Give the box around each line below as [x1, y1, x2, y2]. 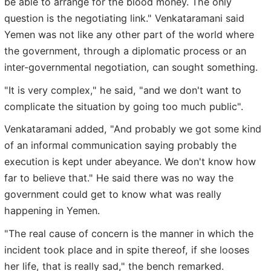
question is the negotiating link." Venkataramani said [4, 12, 244, 25]
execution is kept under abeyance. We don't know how [4, 155, 256, 168]
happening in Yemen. [4, 204, 100, 217]
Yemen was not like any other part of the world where [4, 28, 254, 41]
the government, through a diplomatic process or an [4, 45, 246, 57]
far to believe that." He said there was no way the [4, 172, 233, 184]
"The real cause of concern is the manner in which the [4, 227, 253, 240]
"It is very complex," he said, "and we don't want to [4, 83, 241, 96]
